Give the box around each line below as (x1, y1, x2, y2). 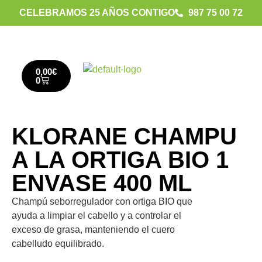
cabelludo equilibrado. (12, 239, 104, 249)
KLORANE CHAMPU (12, 123, 237, 150)
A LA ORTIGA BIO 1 (12, 147, 229, 173)
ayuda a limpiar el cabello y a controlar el (12, 211, 181, 221)
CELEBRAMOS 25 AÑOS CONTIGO (19, 8, 175, 18)
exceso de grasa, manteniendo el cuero (12, 225, 175, 235)
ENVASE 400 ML (12, 170, 192, 196)
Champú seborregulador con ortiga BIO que (12, 196, 192, 207)
